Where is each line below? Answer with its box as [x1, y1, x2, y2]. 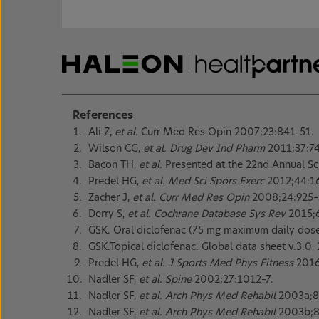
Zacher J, [88, 192, 132, 203]
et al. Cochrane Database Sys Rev [127, 209, 288, 219]
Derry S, [88, 209, 127, 219]
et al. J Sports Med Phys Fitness [142, 258, 296, 268]
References [73, 110, 133, 121]
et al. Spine [139, 274, 194, 285]
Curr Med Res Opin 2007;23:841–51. [141, 127, 314, 137]
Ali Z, [88, 127, 115, 137]
